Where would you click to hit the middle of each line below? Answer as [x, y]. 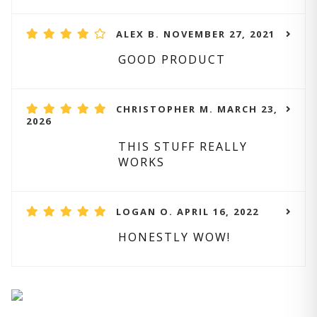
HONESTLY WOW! [174, 237]
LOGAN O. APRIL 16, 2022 [188, 212]
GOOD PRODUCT [172, 59]
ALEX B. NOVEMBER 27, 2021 [196, 34]
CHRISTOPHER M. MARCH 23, [197, 109]
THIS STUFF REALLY [183, 146]
